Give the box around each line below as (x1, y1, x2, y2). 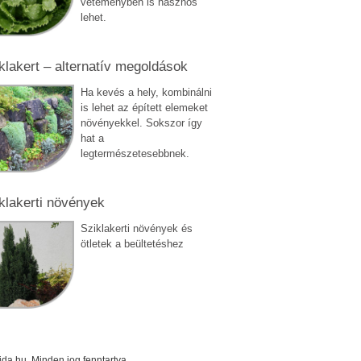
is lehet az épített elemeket (80, 101, 208, 114)
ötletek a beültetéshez (80, 237, 184, 250)
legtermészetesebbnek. (80, 147, 189, 160)
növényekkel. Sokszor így (80, 116, 202, 129)
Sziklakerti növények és (80, 222, 193, 234)
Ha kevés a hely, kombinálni (80, 85, 212, 98)
